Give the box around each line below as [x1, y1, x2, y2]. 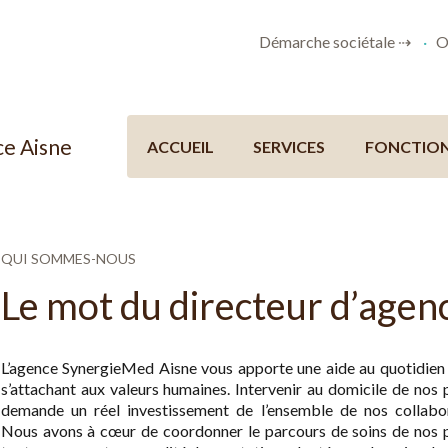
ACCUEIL [146, 137, 214, 157]
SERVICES [253, 137, 326, 157]
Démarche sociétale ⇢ [258, 32, 411, 51]
